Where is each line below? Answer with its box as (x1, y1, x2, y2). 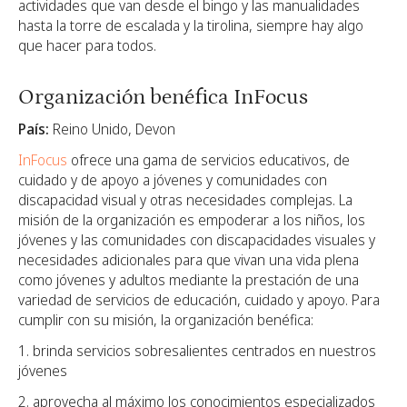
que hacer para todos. (18, 35, 156, 56)
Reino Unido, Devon (49, 118, 175, 139)
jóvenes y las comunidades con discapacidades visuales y (18, 229, 375, 250)
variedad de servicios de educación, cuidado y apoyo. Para (18, 289, 380, 310)
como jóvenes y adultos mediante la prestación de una (18, 269, 359, 290)
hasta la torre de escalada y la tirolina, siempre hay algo (18, 15, 363, 36)
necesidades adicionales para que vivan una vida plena (18, 249, 359, 270)
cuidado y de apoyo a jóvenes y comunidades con (18, 169, 327, 190)
